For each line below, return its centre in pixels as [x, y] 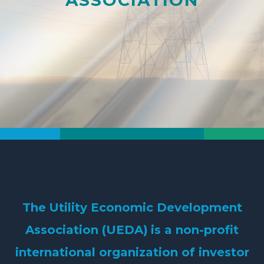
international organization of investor [132, 252]
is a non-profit [195, 230]
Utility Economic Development [145, 207]
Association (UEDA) [87, 230]
